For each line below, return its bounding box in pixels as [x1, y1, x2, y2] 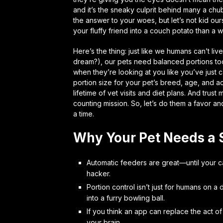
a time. [73, 109, 94, 118]
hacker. [86, 169, 111, 178]
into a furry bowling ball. [86, 193, 165, 202]
